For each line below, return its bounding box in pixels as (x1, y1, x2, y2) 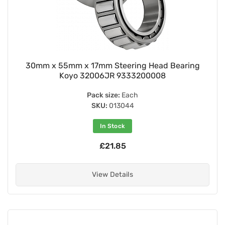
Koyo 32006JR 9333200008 (59, 70, 166, 80)
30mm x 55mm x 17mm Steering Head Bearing (25, 60, 200, 70)
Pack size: (87, 90, 120, 99)
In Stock (99, 122, 126, 130)
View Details (91, 170, 134, 179)
